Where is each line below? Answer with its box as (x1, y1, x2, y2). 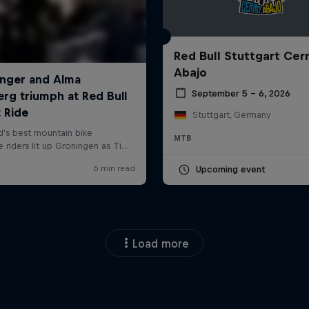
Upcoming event (195, 164, 265, 175)
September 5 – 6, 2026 (191, 88, 290, 99)
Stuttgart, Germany (192, 110, 271, 121)
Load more (132, 237, 189, 250)
